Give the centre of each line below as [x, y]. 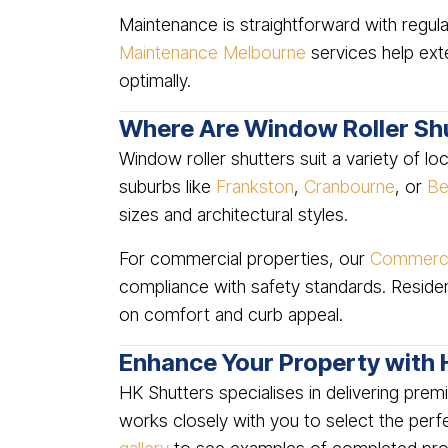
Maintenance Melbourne [212, 52]
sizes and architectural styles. [233, 214]
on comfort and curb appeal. [231, 314]
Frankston [255, 186]
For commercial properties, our [244, 258]
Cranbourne [349, 186]
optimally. [155, 80]
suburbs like [167, 186]
